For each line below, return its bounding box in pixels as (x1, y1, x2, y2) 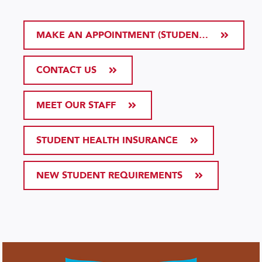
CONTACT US (36, 64, 96, 77)
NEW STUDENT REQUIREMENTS (36, 169, 182, 182)
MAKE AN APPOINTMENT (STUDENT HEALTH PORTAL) (199, 29, 208, 42)
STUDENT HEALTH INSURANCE (36, 134, 178, 147)
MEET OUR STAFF (36, 99, 116, 112)
